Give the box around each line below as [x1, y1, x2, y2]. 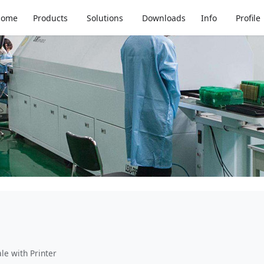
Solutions [87, 12, 124, 24]
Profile [235, 12, 260, 24]
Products [33, 12, 68, 24]
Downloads [142, 12, 186, 24]
